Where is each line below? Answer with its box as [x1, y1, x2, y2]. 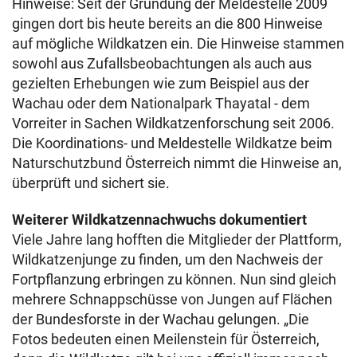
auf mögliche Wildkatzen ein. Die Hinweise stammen [12, 35, 344, 52]
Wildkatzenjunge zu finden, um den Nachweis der [12, 251, 323, 268]
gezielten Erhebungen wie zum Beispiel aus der [12, 75, 309, 92]
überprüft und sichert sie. [12, 175, 170, 191]
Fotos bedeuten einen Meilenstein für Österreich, [12, 331, 320, 347]
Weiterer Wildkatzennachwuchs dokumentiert [12, 211, 307, 228]
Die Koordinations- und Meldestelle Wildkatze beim [12, 135, 332, 151]
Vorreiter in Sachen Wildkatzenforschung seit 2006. [12, 115, 335, 131]
